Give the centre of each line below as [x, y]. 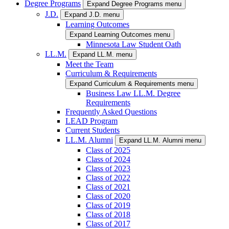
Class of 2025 [108, 150]
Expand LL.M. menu [102, 54]
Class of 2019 [108, 205]
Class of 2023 [108, 168]
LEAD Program [91, 121]
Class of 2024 [108, 159]
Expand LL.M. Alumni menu [160, 140]
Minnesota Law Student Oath [133, 44]
